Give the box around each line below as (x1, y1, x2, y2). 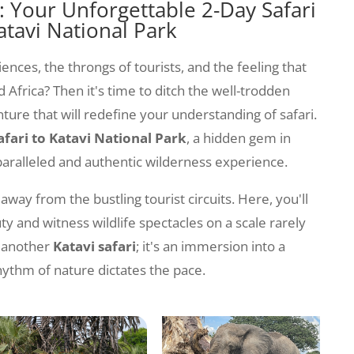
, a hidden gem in (186, 129, 292, 148)
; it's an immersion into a (136, 237, 286, 256)
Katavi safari (53, 237, 137, 256)
